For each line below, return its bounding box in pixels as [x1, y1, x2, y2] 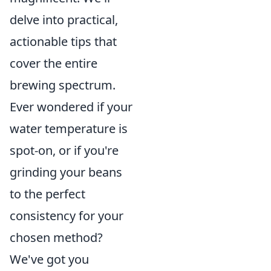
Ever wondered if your [10, 98, 132, 115]
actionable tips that [10, 33, 117, 50]
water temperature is [10, 120, 128, 137]
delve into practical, [10, 11, 118, 28]
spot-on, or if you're [10, 142, 119, 158]
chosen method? [10, 229, 103, 246]
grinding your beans [10, 163, 122, 180]
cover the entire [10, 54, 97, 71]
